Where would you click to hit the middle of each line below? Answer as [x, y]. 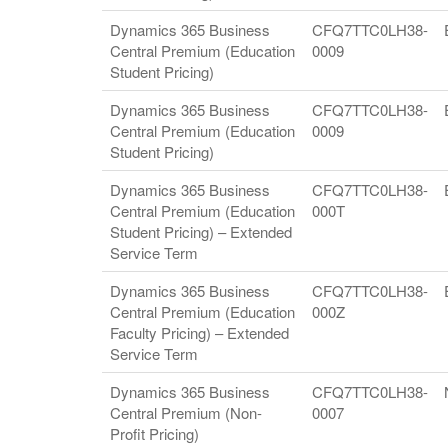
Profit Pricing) [154, 433]
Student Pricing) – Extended [201, 231]
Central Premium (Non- [186, 412]
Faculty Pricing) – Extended [199, 332]
